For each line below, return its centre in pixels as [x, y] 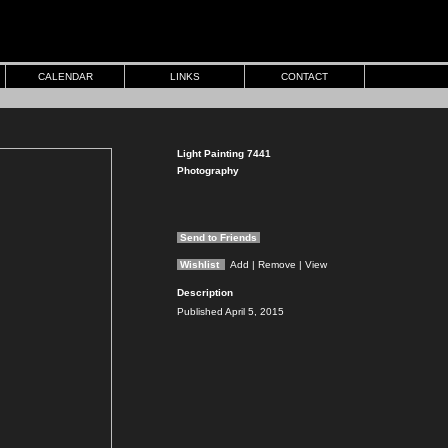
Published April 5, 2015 [230, 311]
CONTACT [304, 76]
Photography [208, 170]
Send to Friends [218, 237]
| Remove [275, 264]
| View [313, 264]
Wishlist [201, 264]
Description [205, 292]
